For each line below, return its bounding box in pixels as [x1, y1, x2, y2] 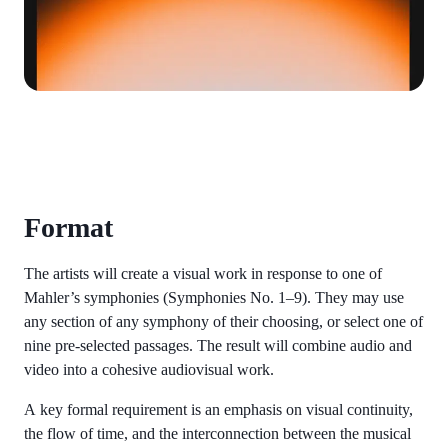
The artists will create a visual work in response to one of [24, 264, 382, 282]
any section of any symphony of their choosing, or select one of [24, 312, 423, 330]
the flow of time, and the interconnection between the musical [24, 424, 411, 442]
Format [24, 211, 113, 243]
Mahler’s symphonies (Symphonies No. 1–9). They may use [24, 288, 404, 306]
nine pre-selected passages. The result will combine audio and [24, 336, 412, 354]
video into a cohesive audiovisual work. [24, 360, 274, 378]
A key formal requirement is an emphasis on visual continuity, [24, 400, 413, 418]
